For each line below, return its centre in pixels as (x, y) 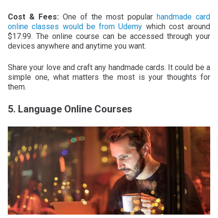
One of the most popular (108, 17)
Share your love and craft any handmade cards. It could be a (109, 67)
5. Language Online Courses (70, 109)
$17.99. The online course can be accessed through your (109, 36)
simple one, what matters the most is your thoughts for (109, 77)
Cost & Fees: (33, 17)
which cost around (176, 26)
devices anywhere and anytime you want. (77, 46)
